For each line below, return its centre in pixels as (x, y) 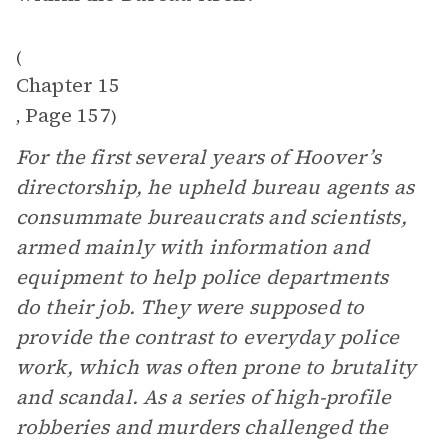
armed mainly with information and (192, 247)
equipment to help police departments (202, 277)
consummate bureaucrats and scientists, (211, 217)
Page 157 (67, 115)
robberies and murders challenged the (202, 427)
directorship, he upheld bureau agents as (215, 187)
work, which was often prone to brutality (216, 367)
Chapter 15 (68, 85)
